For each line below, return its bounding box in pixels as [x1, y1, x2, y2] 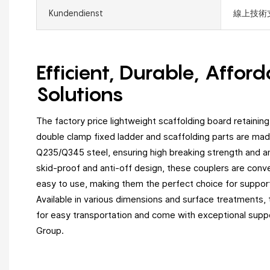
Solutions [36, 81, 128, 107]
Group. [36, 225, 64, 236]
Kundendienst [49, 8, 103, 18]
